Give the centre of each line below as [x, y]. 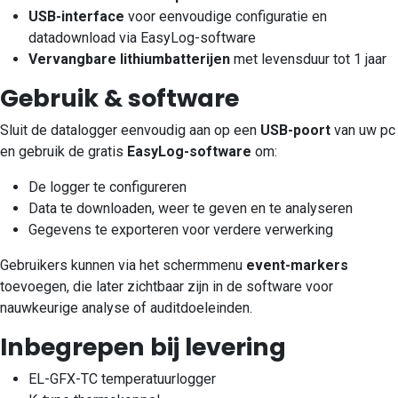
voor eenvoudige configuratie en [226, 16]
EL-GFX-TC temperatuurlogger [122, 378]
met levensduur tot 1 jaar [308, 59]
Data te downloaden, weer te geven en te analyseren [191, 208]
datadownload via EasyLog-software [142, 37]
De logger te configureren [107, 187]
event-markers [297, 265]
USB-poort [295, 130]
